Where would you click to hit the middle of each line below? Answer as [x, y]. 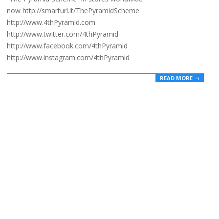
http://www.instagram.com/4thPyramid [68, 57]
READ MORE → [180, 78]
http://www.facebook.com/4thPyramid [67, 45]
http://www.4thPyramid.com [51, 22]
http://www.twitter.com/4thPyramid [63, 34]
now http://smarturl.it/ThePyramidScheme [73, 10]
